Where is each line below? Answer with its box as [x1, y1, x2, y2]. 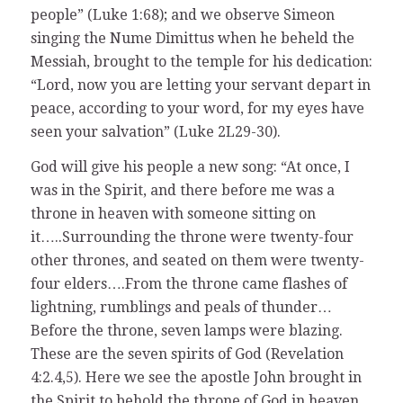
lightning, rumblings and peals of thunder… [30, 299, 332, 317]
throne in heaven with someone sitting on [30, 205, 316, 223]
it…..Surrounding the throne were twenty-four [30, 228, 354, 246]
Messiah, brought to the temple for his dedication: [30, 52, 372, 70]
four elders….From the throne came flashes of [30, 275, 347, 293]
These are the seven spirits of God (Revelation [30, 345, 344, 363]
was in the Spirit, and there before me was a [30, 182, 335, 200]
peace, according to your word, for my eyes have [30, 99, 364, 117]
